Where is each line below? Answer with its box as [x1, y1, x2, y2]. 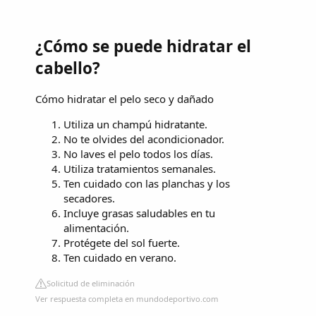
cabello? [35, 56, 100, 79]
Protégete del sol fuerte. [63, 236, 180, 250]
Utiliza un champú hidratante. [63, 117, 207, 132]
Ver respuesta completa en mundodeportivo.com [35, 293, 219, 305]
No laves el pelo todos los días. [63, 147, 213, 162]
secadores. [63, 191, 115, 206]
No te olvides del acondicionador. [63, 132, 224, 147]
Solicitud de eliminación [47, 278, 135, 289]
